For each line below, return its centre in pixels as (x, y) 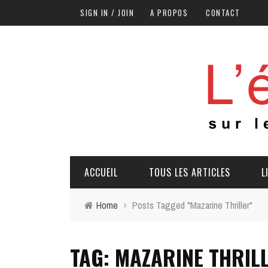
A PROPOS (169, 13)
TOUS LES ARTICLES (190, 172)
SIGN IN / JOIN (107, 13)
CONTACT (223, 13)
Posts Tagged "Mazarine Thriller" (192, 205)
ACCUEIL (101, 172)
